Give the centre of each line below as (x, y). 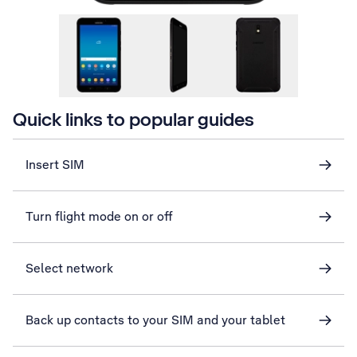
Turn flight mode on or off (99, 216)
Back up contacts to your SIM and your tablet (155, 320)
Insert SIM (55, 165)
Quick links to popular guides (133, 119)
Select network (69, 268)
